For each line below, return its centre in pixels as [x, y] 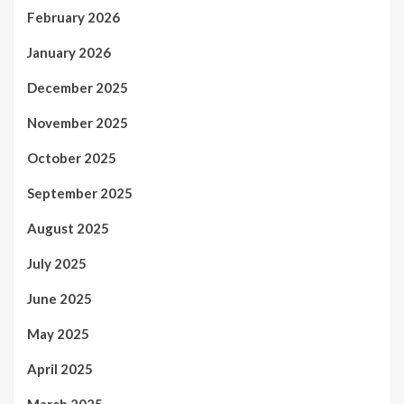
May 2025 [58, 333]
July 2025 [57, 263]
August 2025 [68, 228]
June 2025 [60, 298]
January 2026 [69, 52]
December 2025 [78, 87]
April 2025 [60, 368]
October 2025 [72, 157]
